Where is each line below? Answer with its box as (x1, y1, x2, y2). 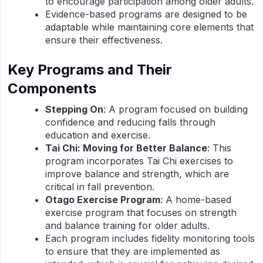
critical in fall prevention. (45, 181, 154, 193)
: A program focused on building (103, 103, 248, 115)
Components (8, 80, 96, 97)
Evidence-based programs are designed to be (45, 8, 247, 20)
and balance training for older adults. (45, 220, 210, 231)
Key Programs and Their (8, 61, 172, 78)
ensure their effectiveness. (45, 34, 163, 46)
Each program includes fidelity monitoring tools (45, 232, 255, 244)
